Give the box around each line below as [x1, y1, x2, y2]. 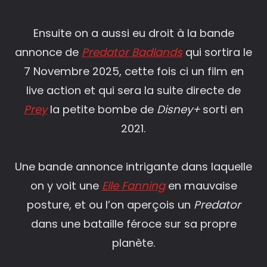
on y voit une [30, 178, 102, 193]
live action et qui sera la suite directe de [26, 82, 241, 98]
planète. [111, 235, 156, 250]
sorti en [200, 101, 243, 117]
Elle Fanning [101, 178, 165, 193]
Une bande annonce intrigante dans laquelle [15, 159, 252, 174]
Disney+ [154, 101, 200, 117]
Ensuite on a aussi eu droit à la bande [33, 25, 234, 41]
